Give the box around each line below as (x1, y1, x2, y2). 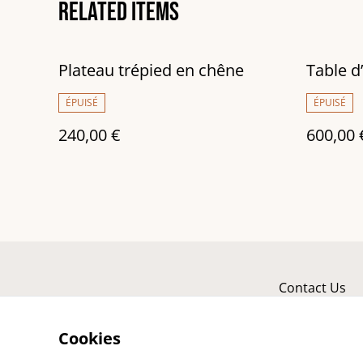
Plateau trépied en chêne (58, 59, 244, 81)
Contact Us (279, 279, 346, 297)
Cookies (58, 327, 121, 349)
